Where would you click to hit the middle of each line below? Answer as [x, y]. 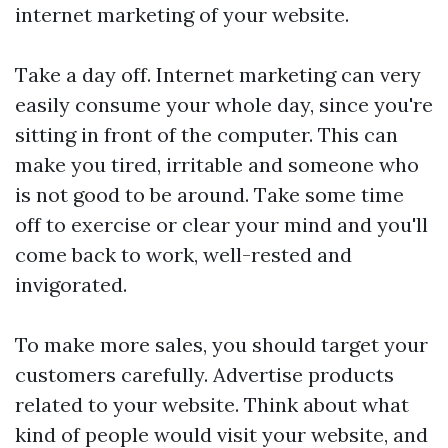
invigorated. [71, 284]
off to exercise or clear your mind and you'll [221, 224]
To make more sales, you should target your [221, 344]
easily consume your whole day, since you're [224, 104]
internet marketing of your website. [182, 14]
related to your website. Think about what [212, 404]
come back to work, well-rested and [183, 254]
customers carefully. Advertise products [204, 374]
